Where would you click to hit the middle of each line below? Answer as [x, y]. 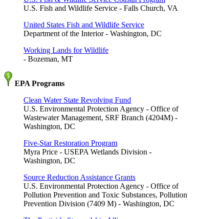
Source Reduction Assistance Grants [79, 177]
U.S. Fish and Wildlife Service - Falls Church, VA [101, 8]
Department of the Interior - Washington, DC [93, 33]
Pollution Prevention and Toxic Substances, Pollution [105, 195]
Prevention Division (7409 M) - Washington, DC [99, 203]
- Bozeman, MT [48, 59]
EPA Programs [39, 83]
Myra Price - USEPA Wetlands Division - [88, 152]
